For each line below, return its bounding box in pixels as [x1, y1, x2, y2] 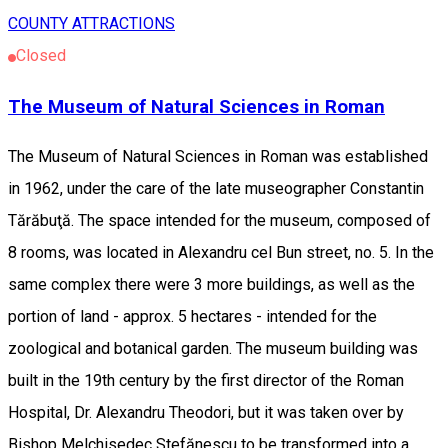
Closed [16, 45, 66, 65]
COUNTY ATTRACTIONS [8, 13, 175, 33]
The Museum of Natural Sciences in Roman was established [8, 147, 428, 167]
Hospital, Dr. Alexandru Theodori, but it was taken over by [8, 403, 404, 423]
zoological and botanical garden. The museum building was [8, 339, 418, 359]
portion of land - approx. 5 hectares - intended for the [8, 307, 377, 327]
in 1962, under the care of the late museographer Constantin [8, 179, 424, 199]
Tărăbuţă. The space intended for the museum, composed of [8, 211, 431, 231]
